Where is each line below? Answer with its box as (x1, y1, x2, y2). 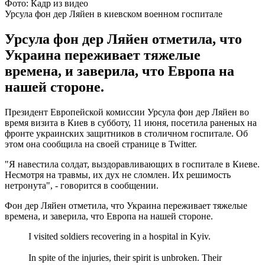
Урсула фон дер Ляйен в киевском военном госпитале (5, 8, 222, 19)
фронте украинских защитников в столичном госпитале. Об (5, 128, 248, 138)
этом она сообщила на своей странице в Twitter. (5, 138, 197, 149)
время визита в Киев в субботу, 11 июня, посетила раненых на (5, 117, 257, 128)
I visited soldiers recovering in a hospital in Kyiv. (28, 231, 211, 241)
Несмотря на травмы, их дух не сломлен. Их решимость (5, 169, 231, 180)
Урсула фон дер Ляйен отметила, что (5, 31, 242, 47)
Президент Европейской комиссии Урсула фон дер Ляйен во (5, 106, 249, 117)
